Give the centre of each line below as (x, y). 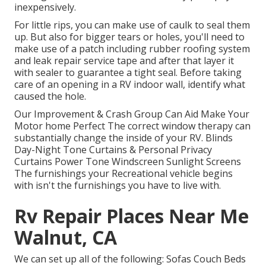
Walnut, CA (66, 237)
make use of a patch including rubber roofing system (132, 49)
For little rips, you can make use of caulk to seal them (132, 25)
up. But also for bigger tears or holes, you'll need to (129, 37)
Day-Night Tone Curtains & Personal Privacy (113, 150)
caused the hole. (50, 96)
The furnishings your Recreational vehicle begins (123, 174)
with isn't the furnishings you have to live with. (118, 186)
